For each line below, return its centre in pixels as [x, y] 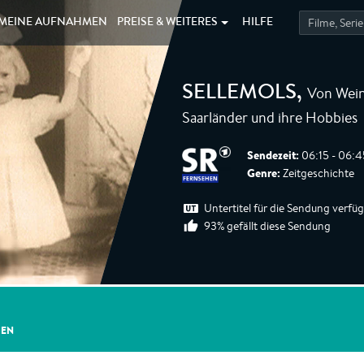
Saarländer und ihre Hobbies [270, 117]
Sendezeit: [273, 155]
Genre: [264, 173]
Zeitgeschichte [317, 173]
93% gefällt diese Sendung [267, 226]
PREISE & [142, 23]
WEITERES [192, 23]
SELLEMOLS [239, 94]
